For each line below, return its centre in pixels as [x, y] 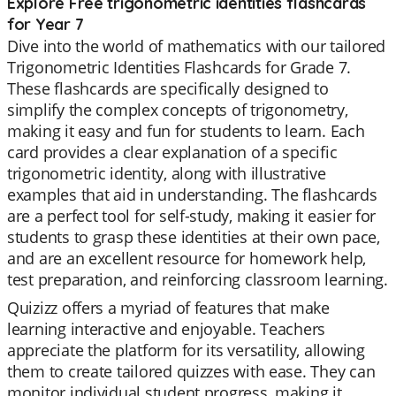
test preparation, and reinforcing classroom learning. [198, 279]
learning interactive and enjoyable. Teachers [167, 329]
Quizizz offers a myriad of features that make [168, 308]
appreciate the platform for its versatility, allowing [186, 350]
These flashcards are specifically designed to [168, 88]
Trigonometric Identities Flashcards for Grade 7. [179, 67]
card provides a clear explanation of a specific [172, 152]
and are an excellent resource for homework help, [187, 258]
